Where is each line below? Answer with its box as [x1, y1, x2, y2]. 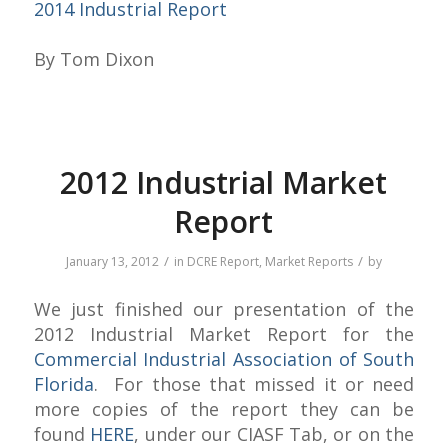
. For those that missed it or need [93, 372, 415, 397]
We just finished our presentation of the [33, 297, 415, 322]
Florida [33, 372, 94, 397]
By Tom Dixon [33, 46, 154, 71]
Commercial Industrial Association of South [33, 347, 415, 372]
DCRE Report [186, 253, 259, 271]
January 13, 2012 [65, 253, 159, 271]
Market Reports [264, 253, 353, 271]
